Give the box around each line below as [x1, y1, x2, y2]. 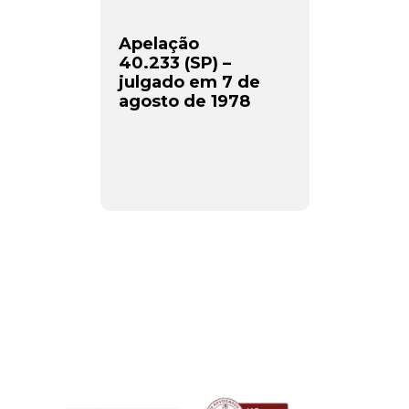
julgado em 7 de [118, 72, 260, 92]
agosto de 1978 [118, 91, 250, 111]
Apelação [118, 34, 199, 54]
